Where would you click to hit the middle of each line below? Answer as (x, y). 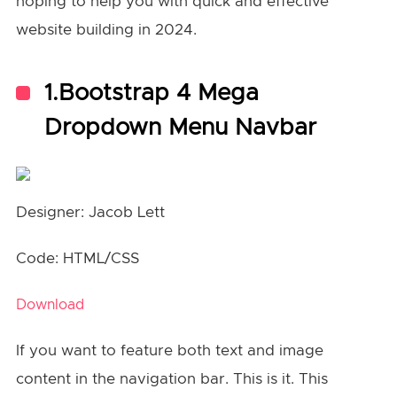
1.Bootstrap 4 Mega (151, 93)
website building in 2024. (108, 29)
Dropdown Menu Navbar (180, 127)
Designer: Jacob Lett (90, 212)
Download (50, 304)
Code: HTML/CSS (77, 258)
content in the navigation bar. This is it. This (171, 378)
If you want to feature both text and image (169, 350)
